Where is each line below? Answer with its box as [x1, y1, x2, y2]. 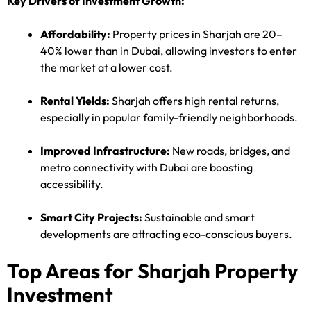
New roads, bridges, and [170, 144, 290, 158]
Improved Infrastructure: [40, 144, 170, 158]
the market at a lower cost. [40, 60, 173, 75]
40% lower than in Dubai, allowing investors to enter [40, 44, 297, 58]
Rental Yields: [40, 94, 110, 108]
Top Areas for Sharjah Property [7, 258, 298, 285]
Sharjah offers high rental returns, [110, 94, 279, 108]
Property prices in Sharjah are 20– [110, 27, 283, 42]
